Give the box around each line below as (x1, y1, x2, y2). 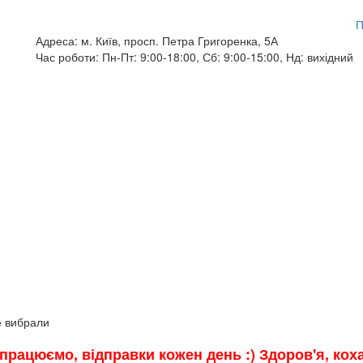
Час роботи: (36, 49, 99, 65)
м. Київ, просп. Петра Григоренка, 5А (78, 32, 278, 49)
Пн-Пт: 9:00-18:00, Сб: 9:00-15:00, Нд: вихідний (99, 49, 353, 65)
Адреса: (36, 32, 78, 49)
